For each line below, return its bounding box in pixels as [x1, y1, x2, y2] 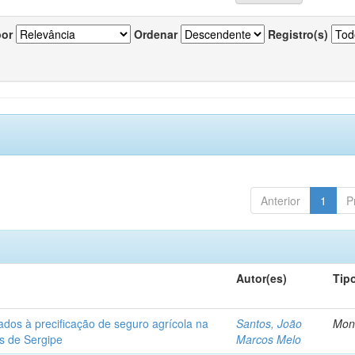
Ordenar [134, 26, 177, 42]
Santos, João [236, 315, 303, 331]
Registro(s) [268, 26, 328, 42]
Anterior [260, 193, 300, 208]
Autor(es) [236, 270, 288, 286]
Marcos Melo [236, 331, 302, 347]
